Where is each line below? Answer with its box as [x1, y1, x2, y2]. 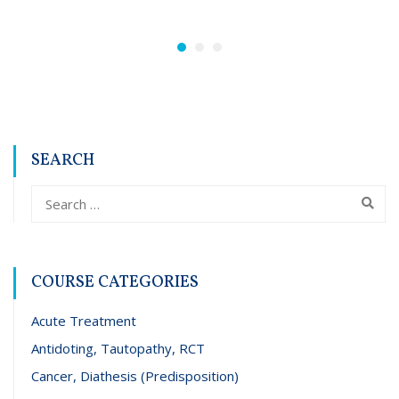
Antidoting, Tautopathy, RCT [31, 339, 205, 358]
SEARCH [31, 150, 94, 173]
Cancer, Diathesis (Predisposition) [31, 367, 239, 386]
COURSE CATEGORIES [31, 272, 199, 295]
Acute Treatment [31, 312, 136, 330]
